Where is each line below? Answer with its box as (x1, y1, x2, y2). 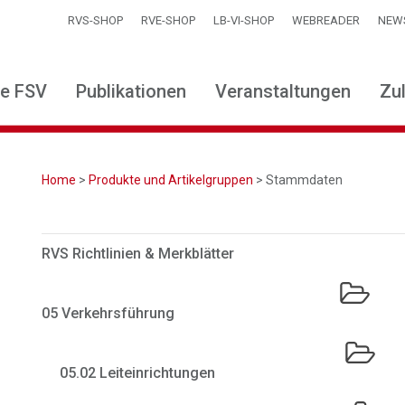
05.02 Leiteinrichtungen (60, 364, 216, 381)
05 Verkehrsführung (42, 305, 175, 322)
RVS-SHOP (68, 14, 123, 27)
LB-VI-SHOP (213, 14, 274, 27)
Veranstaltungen (215, 80, 351, 102)
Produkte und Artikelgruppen (89, 173, 254, 187)
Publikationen (76, 80, 186, 102)
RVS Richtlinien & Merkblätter (42, 245, 235, 262)
